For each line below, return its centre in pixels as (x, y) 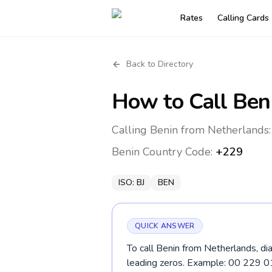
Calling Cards (243, 18)
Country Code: (178, 152)
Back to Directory (160, 64)
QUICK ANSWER (165, 226)
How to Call (172, 102)
